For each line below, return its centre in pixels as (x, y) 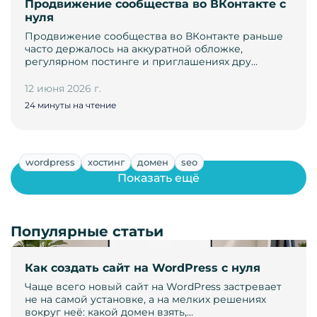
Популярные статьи (87, 232)
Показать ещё (158, 178)
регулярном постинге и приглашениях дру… (141, 62)
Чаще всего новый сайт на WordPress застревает (153, 287)
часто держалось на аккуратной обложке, (134, 49)
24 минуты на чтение (70, 105)
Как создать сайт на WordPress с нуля (143, 268)
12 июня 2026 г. (63, 89)
